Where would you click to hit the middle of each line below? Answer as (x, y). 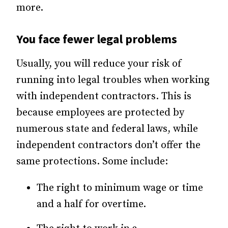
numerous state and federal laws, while (107, 129)
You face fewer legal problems (97, 39)
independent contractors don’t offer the (108, 146)
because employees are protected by (100, 113)
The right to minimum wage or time (120, 188)
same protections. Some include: (92, 162)
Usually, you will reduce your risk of (99, 64)
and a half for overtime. (91, 205)
